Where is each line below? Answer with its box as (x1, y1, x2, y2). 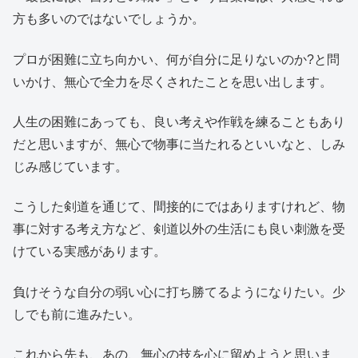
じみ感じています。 (13, 159, 128, 173)
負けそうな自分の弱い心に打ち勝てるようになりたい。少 (13, 284, 345, 299)
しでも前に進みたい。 (13, 307, 141, 321)
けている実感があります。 (13, 245, 166, 259)
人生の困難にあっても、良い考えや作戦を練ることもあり (13, 114, 345, 129)
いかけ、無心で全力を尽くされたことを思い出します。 (13, 74, 332, 89)
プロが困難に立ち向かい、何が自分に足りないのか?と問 (13, 52, 340, 66)
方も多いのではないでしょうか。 (13, 12, 205, 26)
